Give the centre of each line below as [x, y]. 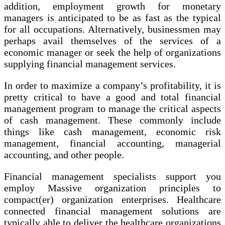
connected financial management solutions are [113, 211]
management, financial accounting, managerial [113, 143]
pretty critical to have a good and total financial [113, 97]
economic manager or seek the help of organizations [113, 52]
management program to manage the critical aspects [113, 109]
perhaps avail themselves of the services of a [113, 41]
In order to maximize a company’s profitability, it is [113, 86]
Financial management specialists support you [113, 177]
